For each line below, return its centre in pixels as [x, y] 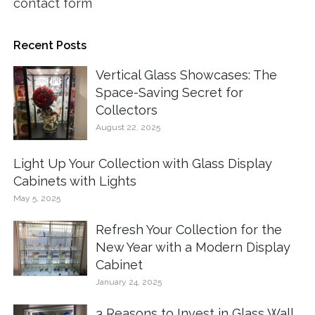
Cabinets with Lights [75, 181]
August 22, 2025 [128, 127]
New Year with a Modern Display [193, 247]
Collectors [127, 110]
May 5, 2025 [37, 198]
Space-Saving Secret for [170, 92]
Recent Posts [50, 45]
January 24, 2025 [129, 282]
